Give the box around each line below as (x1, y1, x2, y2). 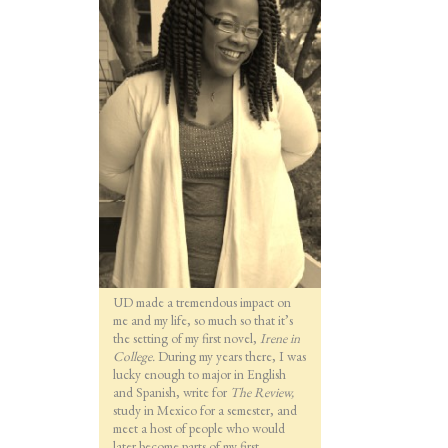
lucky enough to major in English (112, 365, 286, 384)
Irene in (259, 329, 300, 348)
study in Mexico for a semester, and (112, 401, 297, 420)
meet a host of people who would (112, 419, 285, 438)
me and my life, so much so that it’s (112, 311, 293, 330)
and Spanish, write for (112, 383, 230, 402)
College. (112, 347, 158, 366)
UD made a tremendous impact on (112, 293, 291, 312)
